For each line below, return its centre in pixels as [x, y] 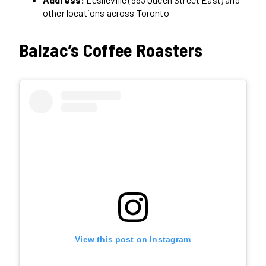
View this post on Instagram [133, 240]
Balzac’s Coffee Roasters [111, 50]
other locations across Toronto [106, 13]
